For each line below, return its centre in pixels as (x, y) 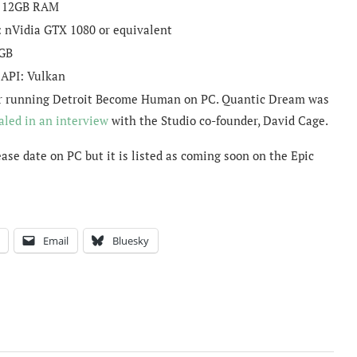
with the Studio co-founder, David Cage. (218, 120)
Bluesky (131, 240)
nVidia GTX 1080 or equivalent (88, 29)
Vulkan (46, 75)
